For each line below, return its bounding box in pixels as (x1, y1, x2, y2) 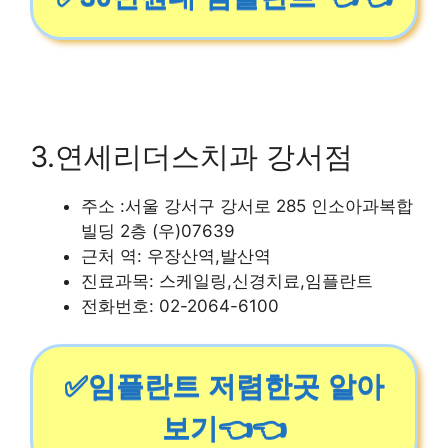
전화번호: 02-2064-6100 (81, 295, 279, 316)
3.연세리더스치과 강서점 (30, 138, 353, 174)
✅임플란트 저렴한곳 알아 (64, 371, 384, 402)
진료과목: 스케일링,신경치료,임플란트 (81, 270, 373, 291)
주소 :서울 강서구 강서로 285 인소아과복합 (81, 195, 413, 216)
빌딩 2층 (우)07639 (81, 220, 235, 241)
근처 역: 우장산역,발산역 (81, 245, 271, 266)
